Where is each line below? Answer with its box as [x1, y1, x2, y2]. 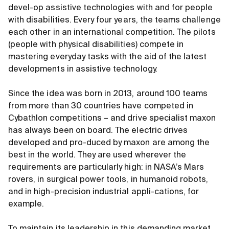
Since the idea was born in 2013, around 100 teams [8, 90, 208, 99]
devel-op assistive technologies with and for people [8, 4, 213, 13]
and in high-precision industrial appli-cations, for [8, 188, 199, 197]
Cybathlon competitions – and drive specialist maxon [8, 114, 216, 123]
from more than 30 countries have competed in [8, 102, 194, 111]
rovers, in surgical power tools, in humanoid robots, [8, 176, 209, 185]
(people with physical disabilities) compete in [8, 41, 184, 50]
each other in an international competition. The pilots [8, 29, 216, 37]
